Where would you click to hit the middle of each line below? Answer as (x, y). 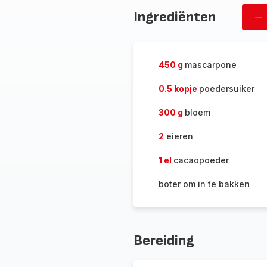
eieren (178, 136)
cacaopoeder (201, 160)
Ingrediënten (174, 17)
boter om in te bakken (204, 184)
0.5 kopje (178, 89)
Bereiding (164, 240)
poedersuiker (226, 89)
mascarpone (210, 65)
